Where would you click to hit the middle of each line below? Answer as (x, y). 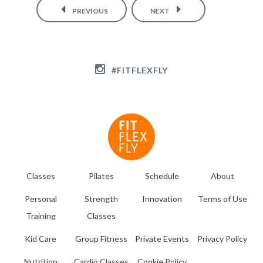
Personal (41, 198)
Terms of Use (222, 198)
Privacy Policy (222, 238)
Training (41, 215)
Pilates (101, 176)
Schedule (162, 176)
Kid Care (41, 238)
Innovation (162, 198)
